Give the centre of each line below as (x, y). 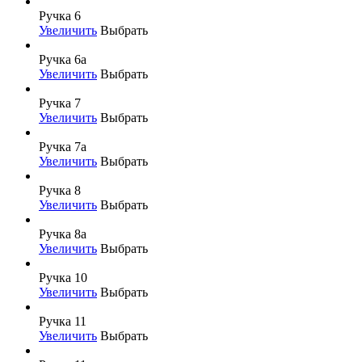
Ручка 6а (63, 59)
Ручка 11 (63, 321)
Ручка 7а (63, 146)
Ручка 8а (63, 234)
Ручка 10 (63, 277)
